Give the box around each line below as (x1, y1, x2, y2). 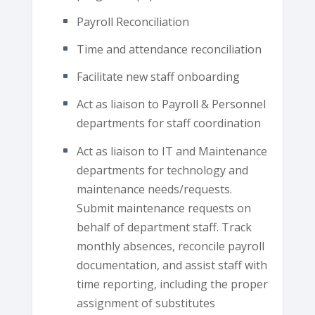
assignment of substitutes (76, 295, 215, 311)
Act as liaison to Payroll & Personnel (76, 96, 266, 112)
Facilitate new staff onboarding (76, 69, 240, 85)
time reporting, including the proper (76, 276, 268, 292)
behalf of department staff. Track (76, 219, 252, 235)
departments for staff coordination (76, 115, 261, 131)
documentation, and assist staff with (76, 257, 267, 273)
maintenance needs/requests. (76, 181, 232, 197)
